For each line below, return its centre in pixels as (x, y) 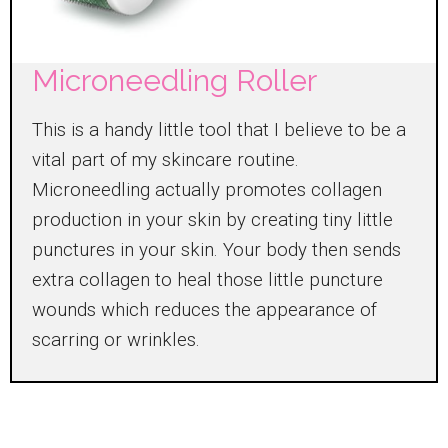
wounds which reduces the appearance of (204, 310)
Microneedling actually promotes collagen (207, 190)
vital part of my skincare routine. (165, 160)
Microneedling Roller (174, 81)
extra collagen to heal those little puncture (207, 280)
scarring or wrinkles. (116, 340)
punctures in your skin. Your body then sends (216, 250)
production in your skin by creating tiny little (212, 220)
